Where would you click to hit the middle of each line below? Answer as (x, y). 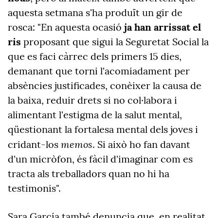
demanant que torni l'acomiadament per (99, 71)
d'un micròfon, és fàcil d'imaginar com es (100, 159)
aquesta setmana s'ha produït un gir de (95, 12)
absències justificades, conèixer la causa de (105, 85)
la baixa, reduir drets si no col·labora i (92, 100)
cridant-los (34, 144)
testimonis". (34, 188)
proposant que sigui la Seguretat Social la (115, 42)
